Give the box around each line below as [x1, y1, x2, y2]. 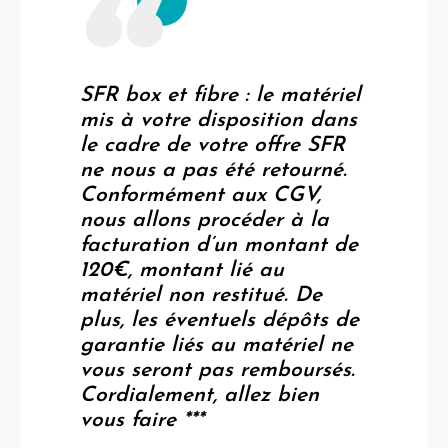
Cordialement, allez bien [80, 384, 319, 406]
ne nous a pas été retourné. [80, 159, 347, 181]
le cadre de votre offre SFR [80, 134, 345, 156]
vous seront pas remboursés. [80, 359, 355, 381]
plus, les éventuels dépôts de [80, 309, 359, 331]
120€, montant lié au [80, 259, 284, 281]
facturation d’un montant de [80, 234, 358, 256]
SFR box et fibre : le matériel [80, 84, 361, 106]
